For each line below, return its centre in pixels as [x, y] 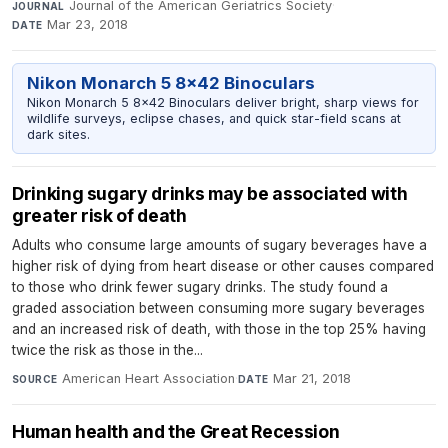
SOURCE [35, 378]
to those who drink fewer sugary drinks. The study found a [200, 286]
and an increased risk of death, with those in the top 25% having [219, 328]
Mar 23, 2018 [88, 25]
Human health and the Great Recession [176, 431]
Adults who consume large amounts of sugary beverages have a [219, 244]
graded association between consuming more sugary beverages [218, 307]
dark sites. [58, 135]
